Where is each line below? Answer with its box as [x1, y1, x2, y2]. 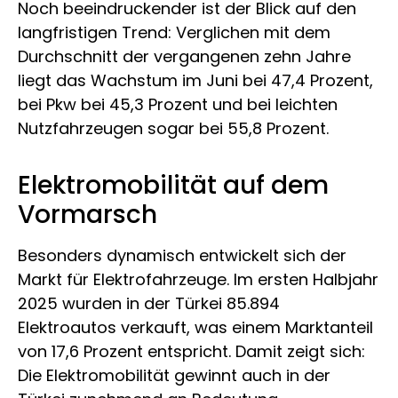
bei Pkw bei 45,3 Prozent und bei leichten [18, 92, 338, 115]
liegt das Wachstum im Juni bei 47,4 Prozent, [18, 68, 373, 92]
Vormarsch [18, 197, 157, 233]
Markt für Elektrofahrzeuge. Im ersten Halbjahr [18, 268, 378, 291]
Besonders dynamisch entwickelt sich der [18, 244, 346, 267]
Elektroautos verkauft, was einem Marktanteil [18, 316, 373, 339]
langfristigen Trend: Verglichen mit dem [18, 20, 330, 44]
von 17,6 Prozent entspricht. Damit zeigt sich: [18, 340, 365, 363]
